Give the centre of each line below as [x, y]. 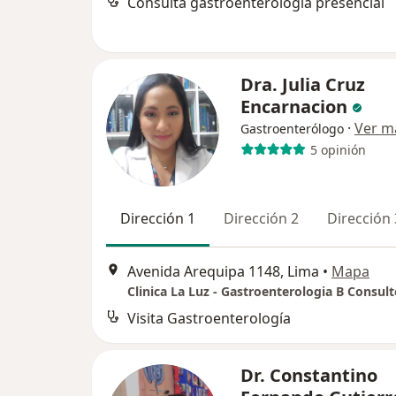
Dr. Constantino [309, 375]
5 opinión [338, 149]
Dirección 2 [261, 219]
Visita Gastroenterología [209, 318]
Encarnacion [294, 107]
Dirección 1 [158, 219]
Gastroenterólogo [292, 129]
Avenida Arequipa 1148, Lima [223, 271]
